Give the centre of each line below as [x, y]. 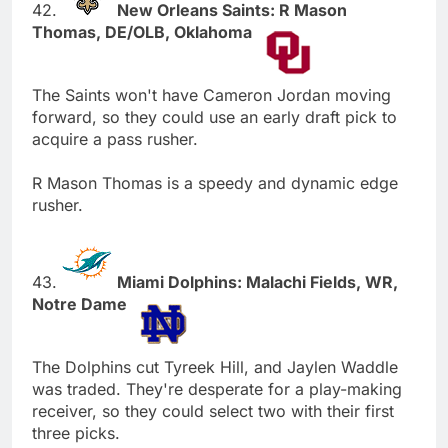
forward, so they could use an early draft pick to [214, 116]
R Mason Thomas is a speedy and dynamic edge [215, 182]
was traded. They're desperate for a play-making [217, 388]
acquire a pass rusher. [115, 138]
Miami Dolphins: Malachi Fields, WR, [257, 281]
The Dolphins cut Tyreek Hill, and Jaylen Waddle [215, 366]
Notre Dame [81, 303]
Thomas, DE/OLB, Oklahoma [144, 31]
